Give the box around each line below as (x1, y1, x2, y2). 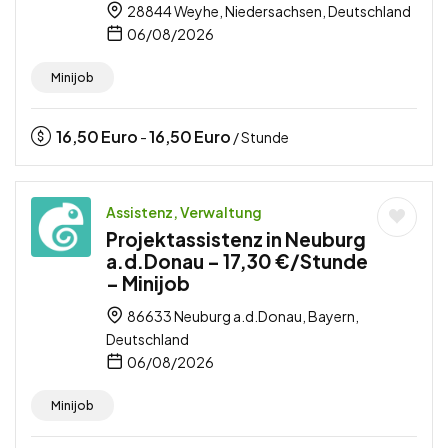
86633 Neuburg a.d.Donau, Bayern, (125, 306, 359, 325)
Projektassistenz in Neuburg (106, 226, 366, 251)
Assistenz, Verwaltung (106, 202, 262, 221)
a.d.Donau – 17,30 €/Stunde (106, 248, 368, 273)
